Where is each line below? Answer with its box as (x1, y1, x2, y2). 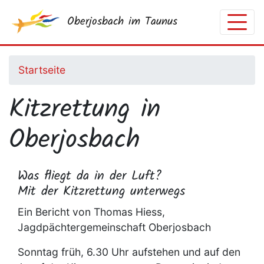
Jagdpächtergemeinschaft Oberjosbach (18, 220, 211, 233)
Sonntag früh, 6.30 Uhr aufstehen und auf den (18, 245, 240, 258)
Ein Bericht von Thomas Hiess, (18, 205, 165, 218)
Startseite (18, 63, 65, 76)
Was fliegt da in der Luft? (18, 166, 161, 187)
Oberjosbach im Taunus (67, 13, 177, 31)
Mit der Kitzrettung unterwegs (18, 181, 185, 202)
